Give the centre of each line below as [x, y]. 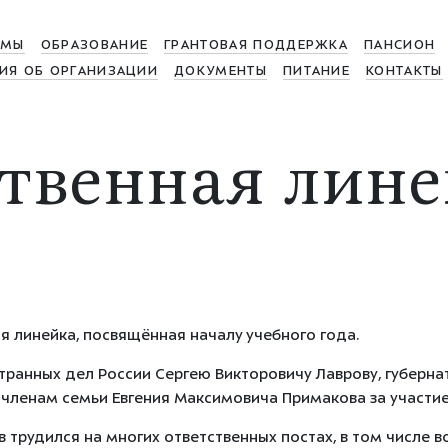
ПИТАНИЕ [316, 72]
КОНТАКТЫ [404, 72]
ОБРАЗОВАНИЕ [94, 46]
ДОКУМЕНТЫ [220, 72]
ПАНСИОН [400, 46]
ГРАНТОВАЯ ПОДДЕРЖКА [256, 46]
